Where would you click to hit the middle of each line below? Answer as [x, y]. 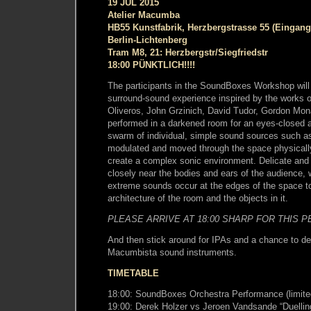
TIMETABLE [133, 273]
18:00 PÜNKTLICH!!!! [151, 65]
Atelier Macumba [144, 15]
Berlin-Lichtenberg [148, 40]
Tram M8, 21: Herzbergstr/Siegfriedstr [188, 52]
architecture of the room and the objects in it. [198, 198]
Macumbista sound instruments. [172, 252]
